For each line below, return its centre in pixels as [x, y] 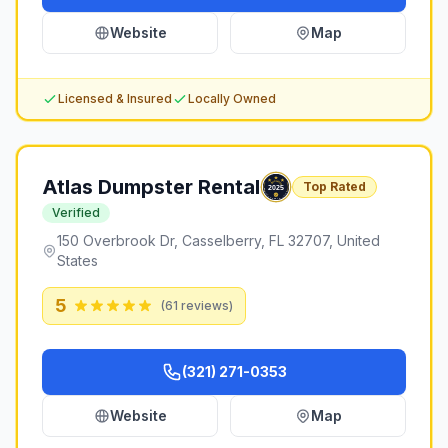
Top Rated [334, 186]
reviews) [205, 305]
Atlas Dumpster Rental [151, 187]
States [78, 260]
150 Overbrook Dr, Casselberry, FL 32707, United [219, 240]
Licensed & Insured [115, 98]
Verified [76, 212]
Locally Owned [232, 98]
